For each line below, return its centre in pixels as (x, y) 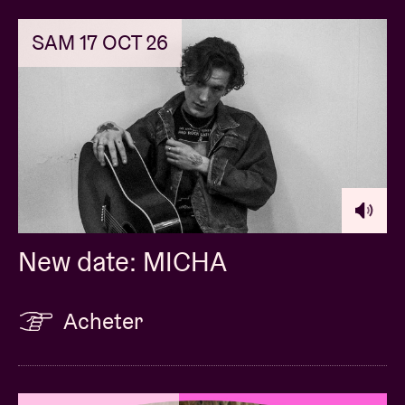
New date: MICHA (122, 261)
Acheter (103, 320)
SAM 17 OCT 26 (100, 42)
